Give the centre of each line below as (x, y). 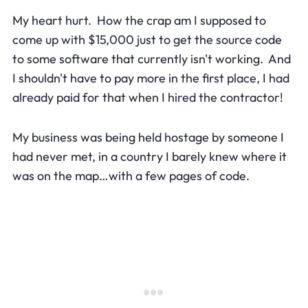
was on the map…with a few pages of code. (131, 175)
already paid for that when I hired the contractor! (147, 97)
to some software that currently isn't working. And (151, 58)
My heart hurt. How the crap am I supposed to (139, 20)
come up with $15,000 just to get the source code (147, 39)
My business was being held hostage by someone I (148, 137)
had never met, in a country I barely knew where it (149, 156)
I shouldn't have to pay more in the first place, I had (151, 78)
